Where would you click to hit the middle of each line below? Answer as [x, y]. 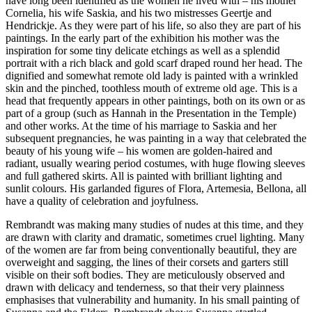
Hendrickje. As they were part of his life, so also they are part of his [153, 26]
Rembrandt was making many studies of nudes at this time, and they [155, 225]
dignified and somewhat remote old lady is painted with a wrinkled [152, 76]
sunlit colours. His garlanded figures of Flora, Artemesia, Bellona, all [156, 189]
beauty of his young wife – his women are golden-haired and [139, 151]
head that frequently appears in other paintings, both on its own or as [155, 101]
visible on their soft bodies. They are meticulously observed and [145, 275]
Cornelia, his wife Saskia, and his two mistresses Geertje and [139, 13]
